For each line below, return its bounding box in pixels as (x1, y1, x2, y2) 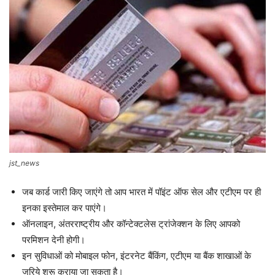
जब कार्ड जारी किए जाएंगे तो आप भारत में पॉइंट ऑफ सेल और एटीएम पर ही (22, 185, 261, 198)
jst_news (9, 158, 39, 168)
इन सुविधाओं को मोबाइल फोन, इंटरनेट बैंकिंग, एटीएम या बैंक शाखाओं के (22, 249, 251, 261)
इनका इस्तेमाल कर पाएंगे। (22, 201, 107, 214)
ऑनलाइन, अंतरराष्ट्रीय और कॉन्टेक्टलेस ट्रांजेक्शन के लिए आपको (22, 217, 240, 230)
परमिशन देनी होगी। (22, 233, 85, 246)
